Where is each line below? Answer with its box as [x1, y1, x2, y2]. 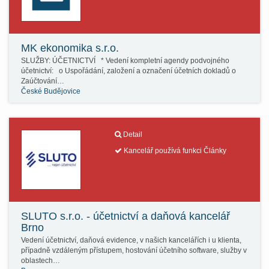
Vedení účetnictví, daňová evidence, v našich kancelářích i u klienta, [21, 236, 241, 244]
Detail [122, 130, 142, 139]
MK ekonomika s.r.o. [21, 42, 119, 54]
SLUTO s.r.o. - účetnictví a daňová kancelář [21, 210, 230, 222]
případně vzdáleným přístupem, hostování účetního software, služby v [21, 246, 247, 255]
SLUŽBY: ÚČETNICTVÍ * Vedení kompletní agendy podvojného [21, 56, 229, 65]
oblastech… [21, 256, 60, 265]
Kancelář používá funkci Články [121, 147, 226, 155]
